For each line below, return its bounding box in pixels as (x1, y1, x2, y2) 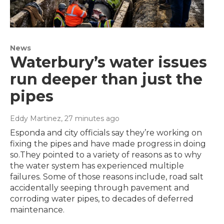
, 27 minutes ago (61, 114, 119, 123)
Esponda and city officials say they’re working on (10, 128, 202, 138)
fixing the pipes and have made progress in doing (10, 139, 206, 149)
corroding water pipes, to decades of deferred (10, 194, 193, 204)
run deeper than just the (10, 70, 202, 89)
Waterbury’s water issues (10, 53, 207, 72)
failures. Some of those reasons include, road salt (10, 172, 203, 182)
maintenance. (10, 205, 64, 215)
